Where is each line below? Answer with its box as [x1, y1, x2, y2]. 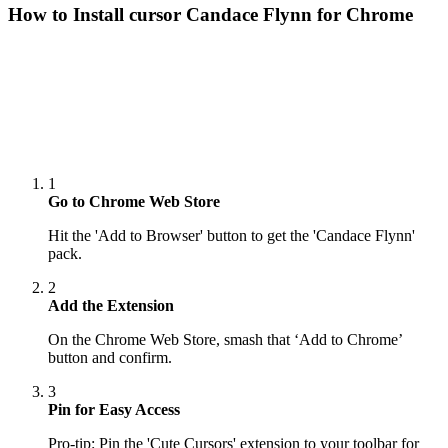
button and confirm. [48, 348, 172, 366]
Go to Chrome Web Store [48, 192, 220, 210]
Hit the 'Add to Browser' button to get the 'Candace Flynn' [48, 226, 415, 244]
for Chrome [312, 3, 413, 25]
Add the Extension [48, 296, 174, 314]
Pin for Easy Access [48, 400, 180, 418]
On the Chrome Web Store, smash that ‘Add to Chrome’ [48, 330, 402, 348]
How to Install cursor [8, 3, 186, 25]
